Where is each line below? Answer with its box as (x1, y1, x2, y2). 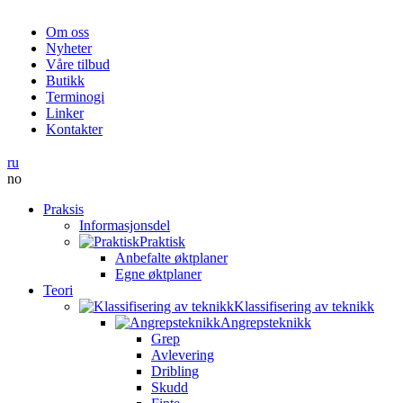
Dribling (151, 363, 199, 379)
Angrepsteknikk (220, 315, 311, 330)
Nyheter (46, 40, 92, 56)
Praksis (43, 201, 84, 217)
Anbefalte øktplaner (115, 250, 228, 265)
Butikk (46, 73, 85, 88)
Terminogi (46, 89, 104, 104)
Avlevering (151, 347, 214, 363)
